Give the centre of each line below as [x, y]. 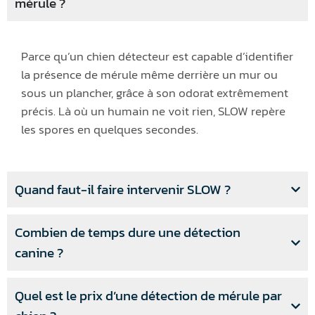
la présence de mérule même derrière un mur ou [149, 75]
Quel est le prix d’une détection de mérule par [148, 296]
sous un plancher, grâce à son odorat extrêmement [155, 93]
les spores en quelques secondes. [110, 130]
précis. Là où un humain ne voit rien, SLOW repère [153, 111]
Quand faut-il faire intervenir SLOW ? [123, 190]
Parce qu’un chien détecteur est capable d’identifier [157, 57]
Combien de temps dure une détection [128, 233]
